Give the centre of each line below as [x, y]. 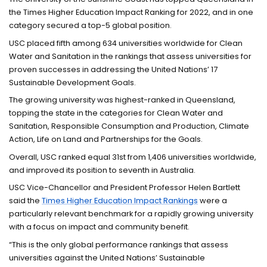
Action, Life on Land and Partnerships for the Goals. [106, 139]
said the [26, 201]
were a [213, 201]
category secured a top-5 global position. [91, 26]
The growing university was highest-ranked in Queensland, [122, 100]
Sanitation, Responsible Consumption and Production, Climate [129, 126]
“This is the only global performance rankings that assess [119, 244]
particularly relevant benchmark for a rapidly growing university [131, 214]
